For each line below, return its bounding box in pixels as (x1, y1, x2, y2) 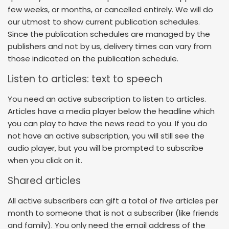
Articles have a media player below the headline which (8, 106, 215, 117)
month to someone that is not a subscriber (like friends (8, 208, 219, 219)
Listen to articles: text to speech (8, 72, 163, 86)
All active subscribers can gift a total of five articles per (8, 195, 218, 207)
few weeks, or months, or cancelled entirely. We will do (8, 4, 213, 15)
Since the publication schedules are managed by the (8, 29, 210, 40)
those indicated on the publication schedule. (8, 53, 178, 64)
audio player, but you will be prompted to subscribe (8, 143, 203, 154)
